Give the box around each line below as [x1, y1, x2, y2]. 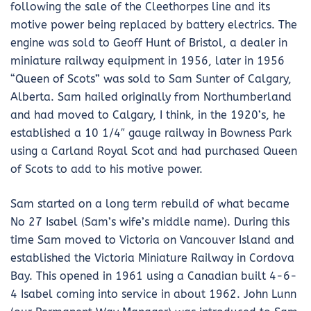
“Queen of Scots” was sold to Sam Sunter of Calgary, [10, 72, 292, 86]
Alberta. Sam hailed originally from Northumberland [10, 90, 292, 104]
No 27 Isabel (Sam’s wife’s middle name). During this [10, 215, 289, 229]
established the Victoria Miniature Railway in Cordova [10, 251, 294, 265]
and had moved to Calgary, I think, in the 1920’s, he [10, 108, 285, 122]
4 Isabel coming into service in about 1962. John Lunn [10, 287, 296, 301]
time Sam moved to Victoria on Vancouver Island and [10, 233, 294, 247]
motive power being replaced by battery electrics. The [10, 18, 297, 32]
